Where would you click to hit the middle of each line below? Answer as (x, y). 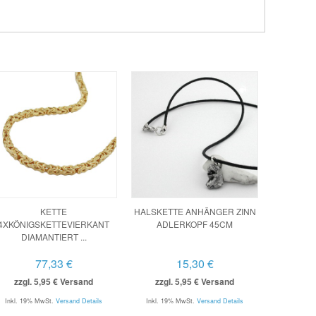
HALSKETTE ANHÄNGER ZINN (195, 211)
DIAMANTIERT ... (54, 237)
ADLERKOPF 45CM (195, 224)
